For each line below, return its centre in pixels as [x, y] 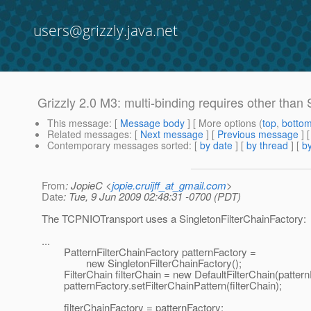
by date [216, 145]
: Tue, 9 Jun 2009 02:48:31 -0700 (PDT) [152, 196]
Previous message [258, 134]
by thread [267, 145]
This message [78, 123]
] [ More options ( [224, 123]
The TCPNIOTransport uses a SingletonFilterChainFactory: [174, 219]
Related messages [88, 134]
